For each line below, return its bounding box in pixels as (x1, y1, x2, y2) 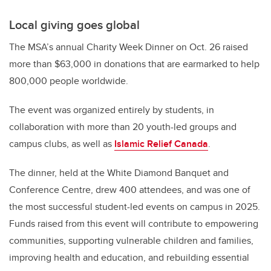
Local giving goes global (9, 15, 140, 33)
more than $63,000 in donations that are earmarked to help (9, 56, 260, 71)
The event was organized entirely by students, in (9, 102, 214, 117)
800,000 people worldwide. (9, 73, 131, 88)
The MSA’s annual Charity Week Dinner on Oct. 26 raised (9, 39, 248, 54)
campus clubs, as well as (9, 136, 114, 151)
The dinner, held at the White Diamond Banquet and (9, 165, 229, 180)
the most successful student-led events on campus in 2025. (9, 199, 260, 214)
